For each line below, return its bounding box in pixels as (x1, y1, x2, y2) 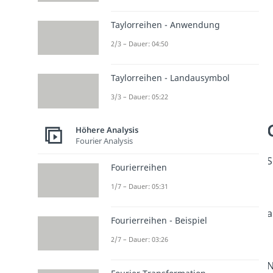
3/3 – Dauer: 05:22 (110, 92, 168, 102)
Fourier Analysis (75, 135, 133, 147)
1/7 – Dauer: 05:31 (110, 181, 168, 191)
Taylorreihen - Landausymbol (110, 72, 230, 84)
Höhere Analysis (75, 124, 138, 136)
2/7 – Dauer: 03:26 (110, 234, 168, 244)
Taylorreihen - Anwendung (110, 19, 220, 31)
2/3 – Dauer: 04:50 (110, 39, 168, 49)
